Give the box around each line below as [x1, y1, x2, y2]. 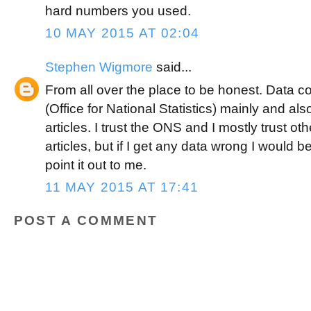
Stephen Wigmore [44, 59, 153, 74]
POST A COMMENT [13, 213, 158, 228]
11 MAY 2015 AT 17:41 [44, 179, 199, 194]
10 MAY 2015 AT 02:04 [44, 25, 199, 40]
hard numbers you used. [44, 3, 191, 18]
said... [152, 59, 192, 74]
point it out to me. [44, 157, 146, 172]
